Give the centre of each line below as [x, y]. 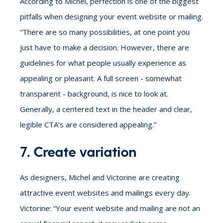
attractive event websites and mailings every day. [105, 192]
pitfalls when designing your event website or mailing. [111, 16]
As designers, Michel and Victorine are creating [100, 177]
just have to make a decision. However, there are [105, 47]
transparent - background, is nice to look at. [94, 93]
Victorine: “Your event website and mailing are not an [110, 208]
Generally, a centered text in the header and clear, [106, 109]
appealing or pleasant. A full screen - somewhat [101, 78]
